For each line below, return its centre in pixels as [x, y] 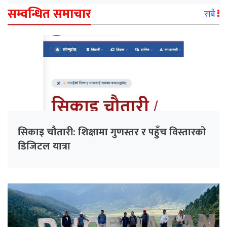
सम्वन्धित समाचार [49, 14]
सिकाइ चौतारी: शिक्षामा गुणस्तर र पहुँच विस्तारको [112, 133]
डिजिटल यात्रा [44, 147]
